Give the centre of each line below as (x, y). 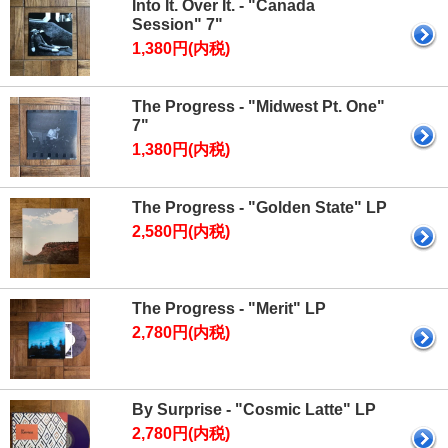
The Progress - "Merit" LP (229, 308)
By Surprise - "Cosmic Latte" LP (254, 409)
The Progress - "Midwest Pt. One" (258, 106)
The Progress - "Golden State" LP (259, 207)
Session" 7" (177, 24)
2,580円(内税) (181, 231)
